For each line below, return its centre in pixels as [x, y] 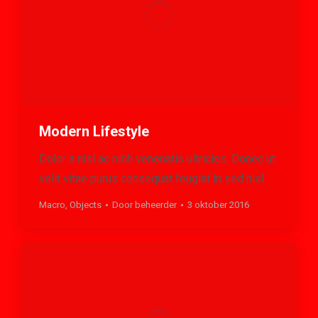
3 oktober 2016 [218, 205]
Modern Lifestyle [94, 132]
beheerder [156, 205]
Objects [86, 205]
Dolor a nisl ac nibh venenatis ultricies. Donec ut [157, 159]
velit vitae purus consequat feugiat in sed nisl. [153, 179]
